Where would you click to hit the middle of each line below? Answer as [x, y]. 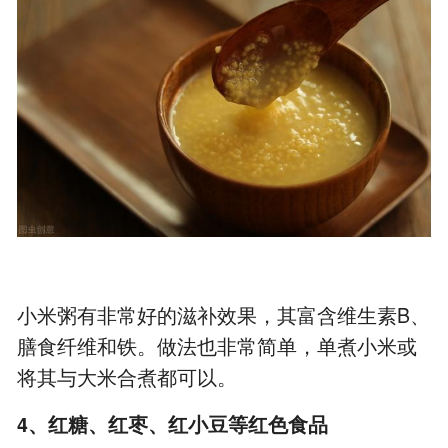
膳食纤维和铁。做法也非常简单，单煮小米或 [217, 346]
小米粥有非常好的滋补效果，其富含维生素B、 [224, 315]
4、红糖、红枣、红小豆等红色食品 [173, 424]
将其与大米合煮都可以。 [127, 377]
